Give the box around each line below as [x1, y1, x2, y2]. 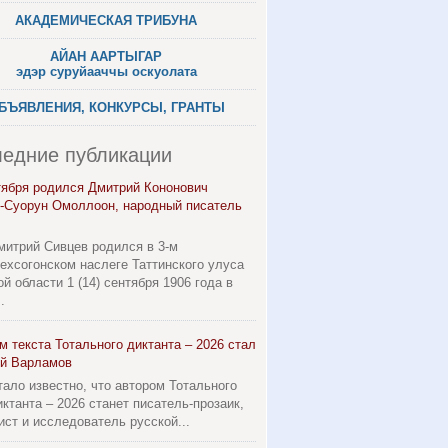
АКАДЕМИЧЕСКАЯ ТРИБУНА [15, 13, 197, 28]
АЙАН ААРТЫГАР [50, 49, 162, 64]
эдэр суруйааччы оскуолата [15, 64, 197, 79]
